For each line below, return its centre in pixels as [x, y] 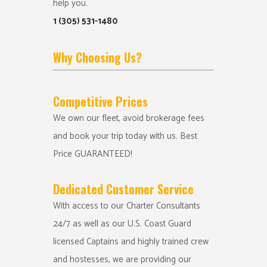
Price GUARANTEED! [93, 154]
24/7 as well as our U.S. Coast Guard [122, 223]
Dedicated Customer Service [123, 189]
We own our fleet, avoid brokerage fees [129, 118]
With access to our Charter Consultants [127, 206]
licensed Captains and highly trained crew [131, 241]
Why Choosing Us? [97, 57]
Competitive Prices [100, 101]
